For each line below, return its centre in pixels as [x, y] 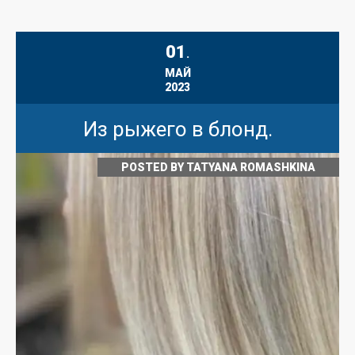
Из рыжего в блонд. [177, 129]
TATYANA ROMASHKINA [251, 167]
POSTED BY [154, 167]
